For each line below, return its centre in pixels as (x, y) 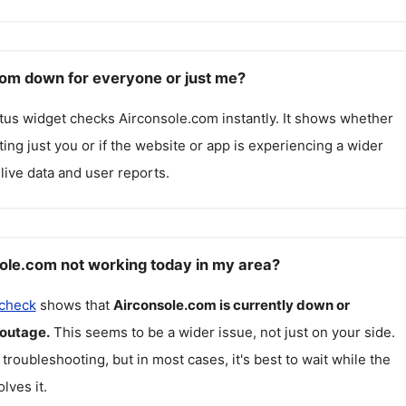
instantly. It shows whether (305, 118)
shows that (74, 304)
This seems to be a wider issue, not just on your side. (224, 332)
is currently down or (284, 304)
